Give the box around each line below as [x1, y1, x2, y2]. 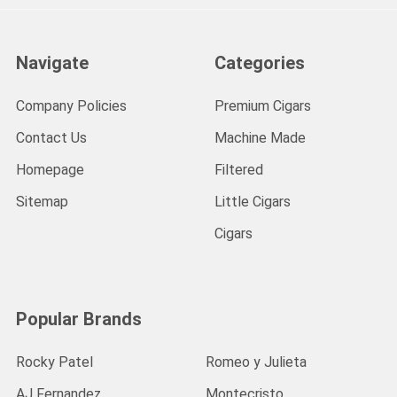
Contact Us [16, 129, 87, 147]
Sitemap [16, 193, 68, 211]
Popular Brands [16, 308, 142, 331]
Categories [214, 52, 305, 74]
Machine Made [214, 129, 306, 147]
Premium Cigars [214, 97, 311, 115]
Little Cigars [214, 193, 291, 211]
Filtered [214, 161, 263, 179]
